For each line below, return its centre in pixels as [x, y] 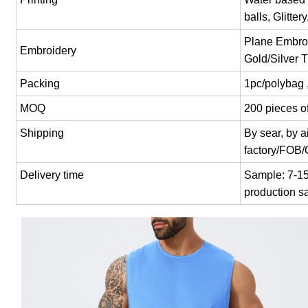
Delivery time [52, 175]
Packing [40, 84]
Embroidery [48, 50]
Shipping [42, 133]
